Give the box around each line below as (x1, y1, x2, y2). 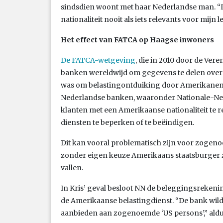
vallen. (61, 163, 83, 172)
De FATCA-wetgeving (61, 55, 135, 65)
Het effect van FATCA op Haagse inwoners (61, 35, 214, 44)
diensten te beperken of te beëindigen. (61, 117, 194, 127)
